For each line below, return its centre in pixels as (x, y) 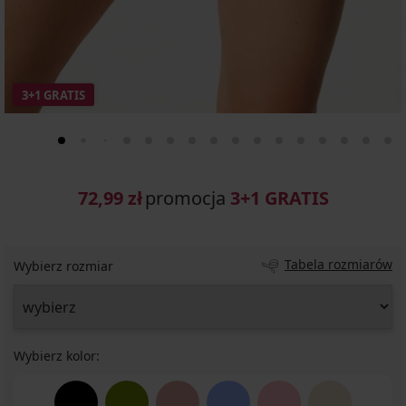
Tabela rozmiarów (338, 265)
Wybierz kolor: (57, 356)
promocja (187, 198)
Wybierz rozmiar (63, 266)
